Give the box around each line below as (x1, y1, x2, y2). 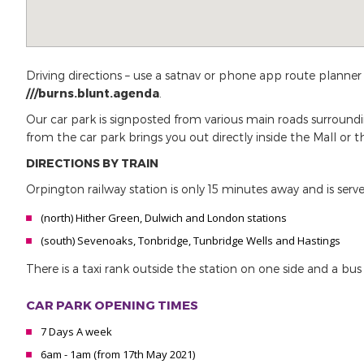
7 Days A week (41, 324, 112, 339)
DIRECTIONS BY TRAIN (26, 156, 158, 170)
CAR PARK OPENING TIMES (26, 297, 198, 312)
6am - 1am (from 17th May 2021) (41, 347, 195, 362)
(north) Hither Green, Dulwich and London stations (41, 210, 287, 225)
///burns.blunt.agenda (26, 86, 159, 100)
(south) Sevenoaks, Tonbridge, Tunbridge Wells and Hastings (41, 233, 340, 248)
